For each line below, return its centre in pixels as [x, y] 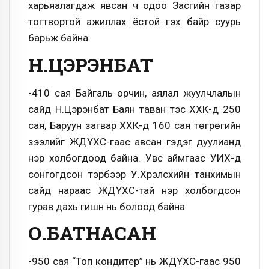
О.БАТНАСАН [92, 233]
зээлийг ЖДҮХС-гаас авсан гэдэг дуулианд [134, 141]
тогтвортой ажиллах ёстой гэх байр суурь [134, 22]
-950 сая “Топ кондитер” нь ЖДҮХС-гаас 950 [134, 261]
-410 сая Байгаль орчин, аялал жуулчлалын [134, 93]
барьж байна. [59, 38]
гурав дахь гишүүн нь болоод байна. [108, 206]
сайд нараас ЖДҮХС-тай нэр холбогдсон [134, 190]
